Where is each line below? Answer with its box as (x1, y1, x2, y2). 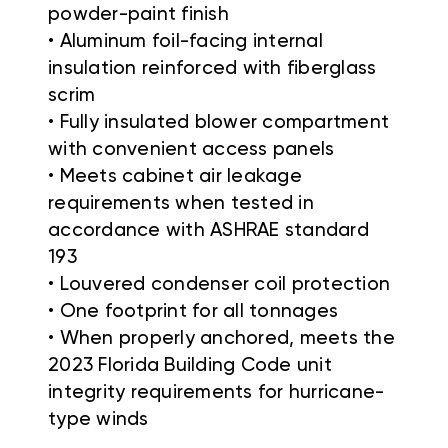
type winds (48, 410, 149, 430)
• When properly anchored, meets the (48, 329, 395, 349)
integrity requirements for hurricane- (48, 383, 385, 403)
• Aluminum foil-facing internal (48, 32, 323, 52)
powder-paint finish (48, 5, 229, 25)
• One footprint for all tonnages (48, 302, 338, 322)
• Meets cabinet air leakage (48, 167, 302, 187)
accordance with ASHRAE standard (48, 221, 369, 241)
